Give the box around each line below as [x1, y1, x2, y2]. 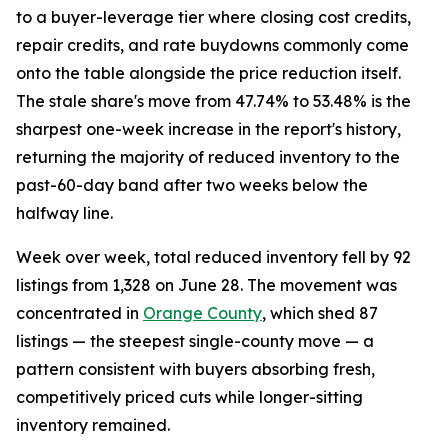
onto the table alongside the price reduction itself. [16, 63, 401, 84]
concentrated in [16, 303, 143, 324]
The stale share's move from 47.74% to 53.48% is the [16, 91, 411, 112]
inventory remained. [16, 415, 170, 436]
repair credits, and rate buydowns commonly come [16, 35, 409, 56]
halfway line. [16, 203, 113, 224]
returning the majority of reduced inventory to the [16, 147, 400, 168]
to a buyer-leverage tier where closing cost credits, [16, 7, 411, 28]
